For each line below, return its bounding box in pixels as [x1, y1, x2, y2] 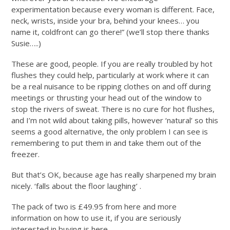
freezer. [11, 148, 40, 159]
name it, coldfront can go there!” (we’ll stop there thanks [11, 26, 210, 37]
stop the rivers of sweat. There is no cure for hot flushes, [11, 103, 215, 114]
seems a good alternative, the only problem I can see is [11, 126, 208, 137]
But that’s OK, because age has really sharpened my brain [11, 169, 217, 180]
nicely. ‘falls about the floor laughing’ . [11, 180, 142, 191]
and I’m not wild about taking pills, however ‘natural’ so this [11, 114, 219, 125]
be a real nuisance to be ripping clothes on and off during [11, 81, 212, 91]
